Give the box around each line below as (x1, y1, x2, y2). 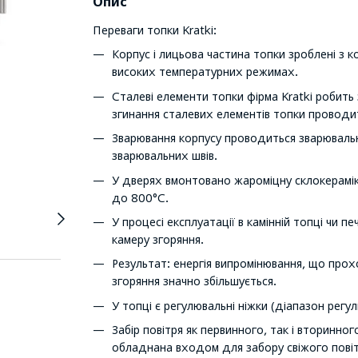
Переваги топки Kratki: (92, 23, 217, 37)
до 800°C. (111, 190, 169, 205)
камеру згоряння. (111, 232, 204, 246)
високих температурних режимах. (111, 65, 298, 79)
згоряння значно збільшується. (111, 274, 276, 288)
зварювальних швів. (111, 149, 217, 163)
